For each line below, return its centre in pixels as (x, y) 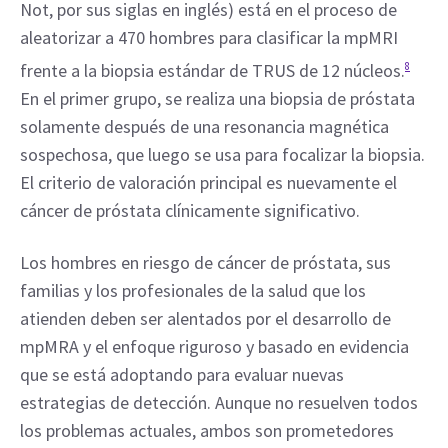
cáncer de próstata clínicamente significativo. (190, 210)
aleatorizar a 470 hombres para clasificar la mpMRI (209, 37)
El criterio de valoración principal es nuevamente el (208, 182)
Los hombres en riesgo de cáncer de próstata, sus (205, 262)
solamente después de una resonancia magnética (204, 126)
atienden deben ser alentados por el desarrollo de (205, 318)
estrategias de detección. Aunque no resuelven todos (219, 402)
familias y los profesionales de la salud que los (193, 290)
